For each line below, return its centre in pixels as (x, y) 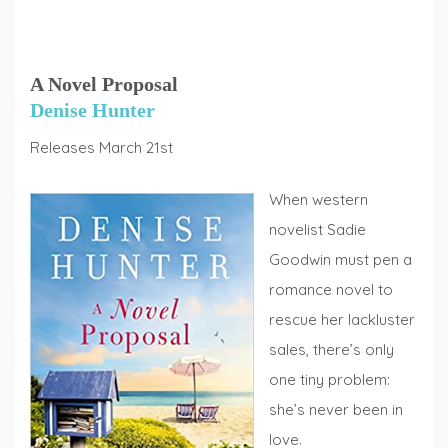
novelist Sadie (317, 230)
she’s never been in (336, 410)
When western (318, 200)
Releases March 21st (101, 147)
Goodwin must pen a (340, 260)
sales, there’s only (331, 350)
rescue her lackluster (342, 320)
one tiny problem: (329, 380)
